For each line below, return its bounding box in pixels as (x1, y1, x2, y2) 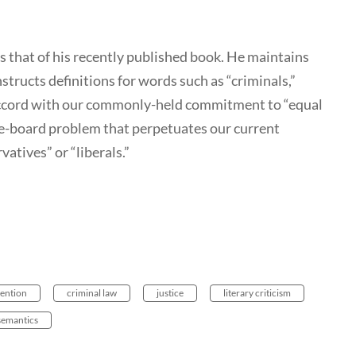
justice (157, 287, 184, 300)
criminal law (67, 287, 117, 300)
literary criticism (223, 287, 291, 300)
